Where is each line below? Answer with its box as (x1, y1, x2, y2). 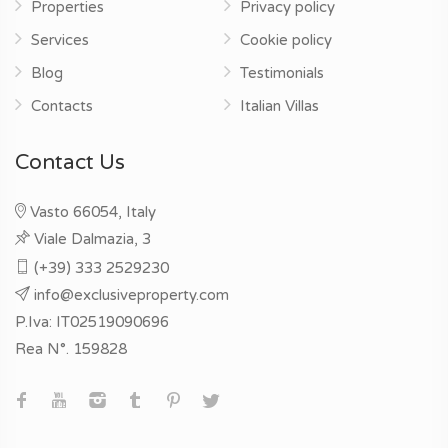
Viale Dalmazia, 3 (34, 229, 151, 248)
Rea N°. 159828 (15, 339, 127, 358)
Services (31, 30, 89, 49)
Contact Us (15, 149, 125, 175)
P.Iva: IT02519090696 (15, 312, 169, 331)
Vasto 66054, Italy (30, 202, 156, 221)
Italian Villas (240, 96, 319, 115)
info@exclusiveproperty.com (34, 285, 229, 304)
